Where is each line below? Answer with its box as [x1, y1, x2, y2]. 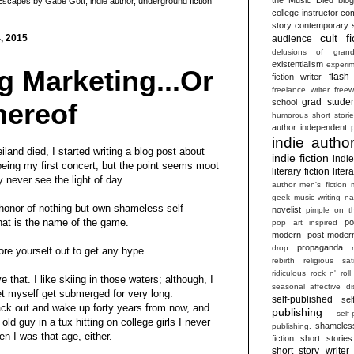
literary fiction [272, 165, 330, 177]
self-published [272, 293, 333, 305]
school [272, 96, 297, 107]
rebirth [272, 255, 295, 265]
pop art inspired [272, 217, 338, 227]
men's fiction [299, 179, 347, 189]
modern [272, 229, 301, 239]
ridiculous [272, 268, 306, 277]
